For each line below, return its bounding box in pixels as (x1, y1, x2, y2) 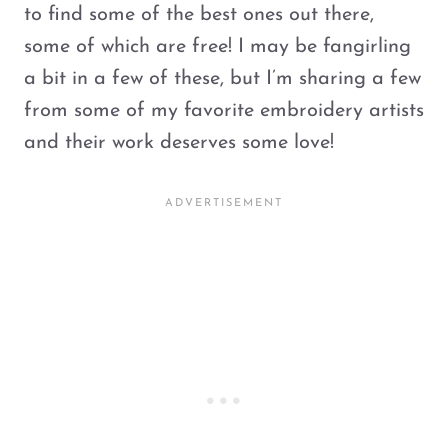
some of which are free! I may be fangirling (24, 37, 411, 57)
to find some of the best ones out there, (24, 5, 374, 25)
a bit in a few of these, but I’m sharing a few (24, 69, 421, 89)
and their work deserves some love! (24, 133, 334, 153)
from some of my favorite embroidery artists (24, 101, 424, 121)
